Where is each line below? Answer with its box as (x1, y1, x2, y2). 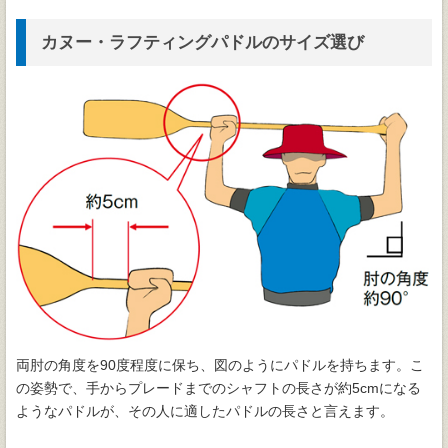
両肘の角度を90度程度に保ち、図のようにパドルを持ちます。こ (16, 356, 424, 373)
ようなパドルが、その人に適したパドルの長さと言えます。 (16, 402, 394, 419)
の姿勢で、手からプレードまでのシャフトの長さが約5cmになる (16, 379, 421, 396)
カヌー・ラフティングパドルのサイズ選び (41, 33, 364, 53)
